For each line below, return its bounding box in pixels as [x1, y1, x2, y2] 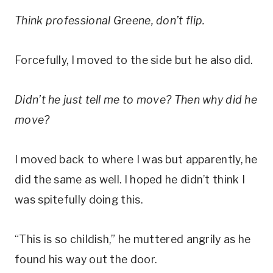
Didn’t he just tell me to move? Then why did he [15, 93, 258, 106]
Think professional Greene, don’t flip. [15, 14, 205, 27]
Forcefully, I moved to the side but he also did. [15, 54, 253, 66]
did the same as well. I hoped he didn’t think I [15, 173, 246, 186]
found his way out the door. [15, 253, 157, 266]
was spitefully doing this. [15, 193, 143, 206]
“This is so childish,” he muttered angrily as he [15, 233, 251, 246]
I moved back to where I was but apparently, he [15, 153, 258, 166]
